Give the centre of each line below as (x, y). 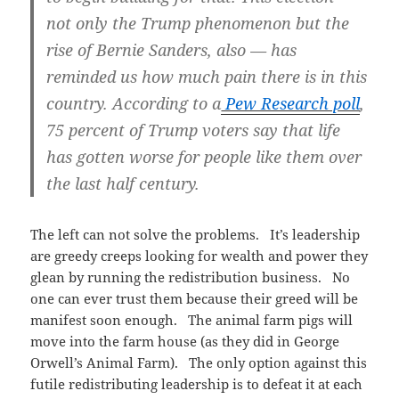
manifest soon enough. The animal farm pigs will (192, 320)
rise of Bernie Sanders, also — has (172, 50)
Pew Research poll (291, 104)
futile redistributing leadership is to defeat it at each (197, 384)
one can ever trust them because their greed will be (195, 299)
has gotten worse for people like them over (204, 157)
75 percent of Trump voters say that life (194, 130)
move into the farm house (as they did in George (185, 342)
